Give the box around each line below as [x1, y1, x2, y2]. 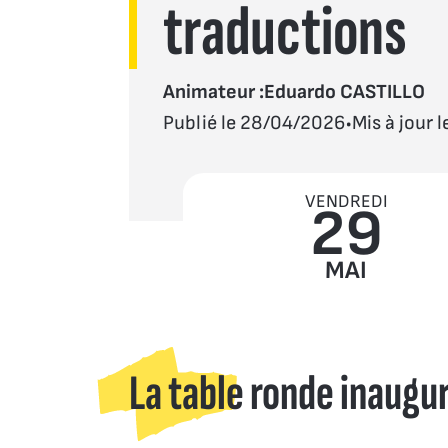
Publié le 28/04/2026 [162, 111, 345, 136]
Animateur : [162, 80, 264, 105]
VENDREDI [304, 190, 388, 212]
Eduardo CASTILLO [263, 80, 425, 105]
